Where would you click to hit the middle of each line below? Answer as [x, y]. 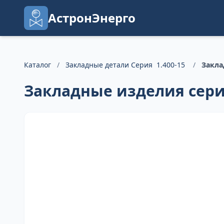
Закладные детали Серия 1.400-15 [126, 65]
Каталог [37, 65]
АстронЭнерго [92, 18]
